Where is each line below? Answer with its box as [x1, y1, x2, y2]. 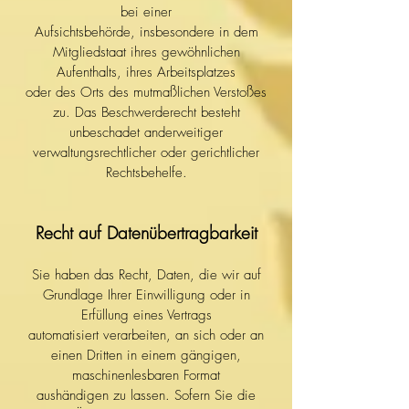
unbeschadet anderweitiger [69, 123, 223, 142]
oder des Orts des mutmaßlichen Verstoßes [26, 83, 267, 101]
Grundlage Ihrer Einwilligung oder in [42, 286, 250, 304]
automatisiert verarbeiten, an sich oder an [28, 326, 264, 344]
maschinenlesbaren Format [72, 366, 220, 384]
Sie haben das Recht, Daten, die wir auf [31, 266, 261, 284]
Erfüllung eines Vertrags [80, 306, 212, 324]
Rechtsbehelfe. [105, 163, 187, 182]
